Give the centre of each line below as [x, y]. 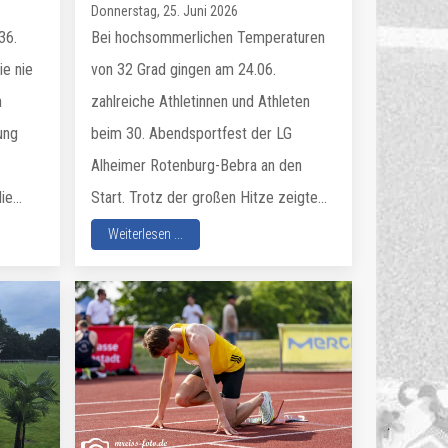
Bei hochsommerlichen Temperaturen [208, 37]
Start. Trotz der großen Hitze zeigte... [209, 197]
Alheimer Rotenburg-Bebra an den [197, 165]
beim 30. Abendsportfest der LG [192, 133]
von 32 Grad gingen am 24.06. [184, 69]
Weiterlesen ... [146, 234]
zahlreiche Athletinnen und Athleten [201, 101]
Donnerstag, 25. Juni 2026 [165, 11]
